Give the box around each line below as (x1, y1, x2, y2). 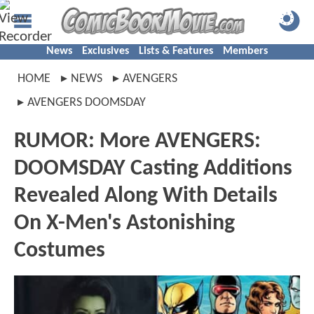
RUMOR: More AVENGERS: (14, 130, 261, 153)
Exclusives (82, 46, 129, 57)
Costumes (14, 240, 105, 262)
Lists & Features (139, 46, 213, 57)
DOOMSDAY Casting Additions (14, 158, 292, 180)
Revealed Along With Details (14, 185, 278, 207)
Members (223, 46, 268, 57)
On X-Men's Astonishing (14, 212, 235, 235)
